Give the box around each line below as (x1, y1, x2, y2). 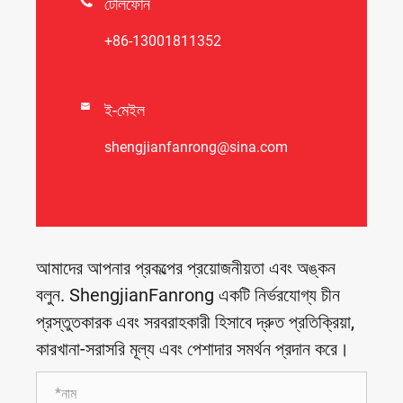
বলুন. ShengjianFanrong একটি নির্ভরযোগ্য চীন (36, 283, 340, 306)
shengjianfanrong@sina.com (104, 138, 288, 156)
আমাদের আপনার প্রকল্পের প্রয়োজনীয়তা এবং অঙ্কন (36, 256, 336, 279)
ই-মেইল (104, 100, 145, 120)
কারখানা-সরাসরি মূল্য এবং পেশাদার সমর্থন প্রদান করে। (36, 337, 349, 360)
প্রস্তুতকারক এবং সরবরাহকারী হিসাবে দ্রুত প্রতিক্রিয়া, (36, 310, 354, 333)
